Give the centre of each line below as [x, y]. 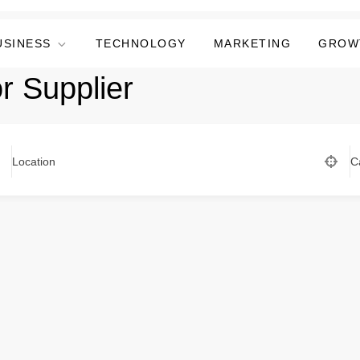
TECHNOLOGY [141, 43]
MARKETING [252, 43]
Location [33, 162]
